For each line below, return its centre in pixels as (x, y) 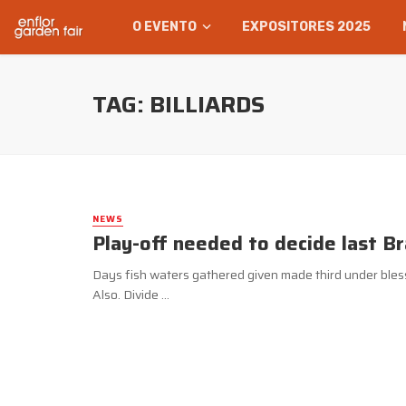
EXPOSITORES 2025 (306, 27)
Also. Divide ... (131, 295)
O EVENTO (165, 27)
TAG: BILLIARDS (179, 104)
